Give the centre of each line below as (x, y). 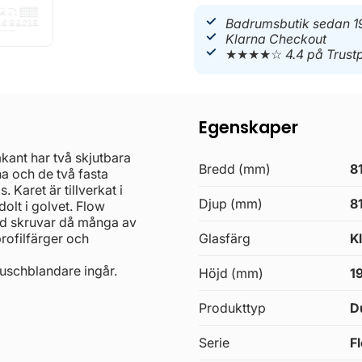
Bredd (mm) (235, 168)
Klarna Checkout (276, 40)
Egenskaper (249, 127)
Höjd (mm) (232, 273)
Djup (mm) (231, 203)
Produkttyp (233, 307)
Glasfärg (225, 238)
